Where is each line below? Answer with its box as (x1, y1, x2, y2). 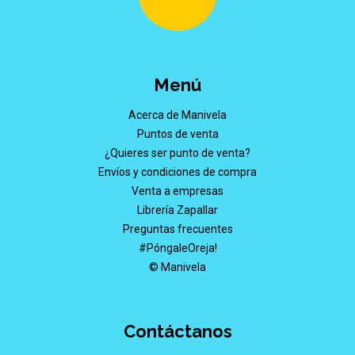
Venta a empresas (132, 184, 223, 197)
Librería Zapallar (137, 203, 218, 216)
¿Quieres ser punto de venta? (105, 146, 250, 159)
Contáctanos (123, 320, 232, 342)
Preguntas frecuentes (122, 222, 233, 235)
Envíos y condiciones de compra (98, 165, 257, 178)
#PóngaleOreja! (138, 241, 217, 254)
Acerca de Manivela (128, 108, 227, 121)
